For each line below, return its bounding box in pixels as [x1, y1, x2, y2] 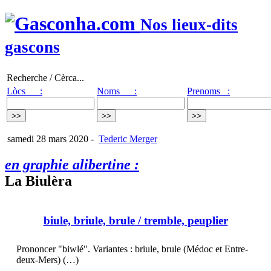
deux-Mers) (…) [16, 255, 79, 266]
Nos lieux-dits [140, 16, 238, 34]
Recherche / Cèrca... [7, 72, 84, 83]
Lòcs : [7, 85, 42, 96]
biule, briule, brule [43, 214, 135, 227]
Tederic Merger [99, 133, 157, 144]
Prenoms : [187, 85, 230, 96]
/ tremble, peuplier [134, 214, 228, 227]
